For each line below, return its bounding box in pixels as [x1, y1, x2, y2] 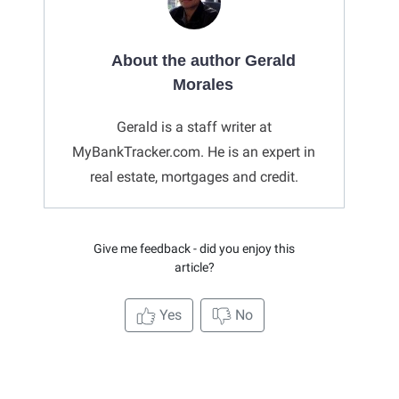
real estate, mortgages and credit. [89, 168, 298, 186]
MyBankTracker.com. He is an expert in [72, 143, 315, 161]
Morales [173, 76, 233, 94]
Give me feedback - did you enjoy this [94, 241, 295, 256]
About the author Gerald [110, 52, 296, 70]
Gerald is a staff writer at [116, 118, 272, 136]
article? [174, 260, 215, 275]
